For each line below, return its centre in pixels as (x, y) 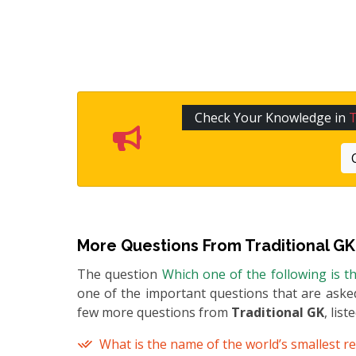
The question (120, 275)
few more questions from (154, 313)
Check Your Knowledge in (272, 118)
